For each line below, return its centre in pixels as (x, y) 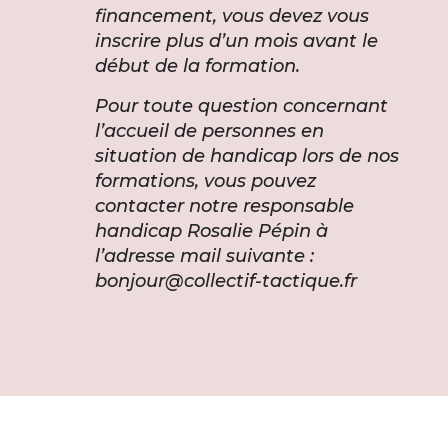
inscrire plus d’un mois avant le (236, 40)
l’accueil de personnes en (209, 130)
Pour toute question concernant (241, 105)
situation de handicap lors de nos (246, 155)
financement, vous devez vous (231, 15)
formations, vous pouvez (205, 180)
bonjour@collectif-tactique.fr (225, 280)
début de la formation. (197, 65)
